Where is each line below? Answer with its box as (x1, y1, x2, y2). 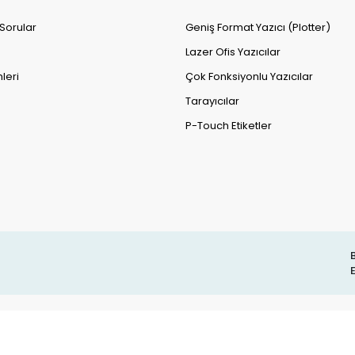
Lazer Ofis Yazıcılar (185, 44, 281, 60)
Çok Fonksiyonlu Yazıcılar (185, 69, 313, 85)
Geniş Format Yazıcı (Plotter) (185, 20, 330, 36)
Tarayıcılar (185, 94, 239, 109)
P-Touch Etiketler (185, 118, 272, 134)
